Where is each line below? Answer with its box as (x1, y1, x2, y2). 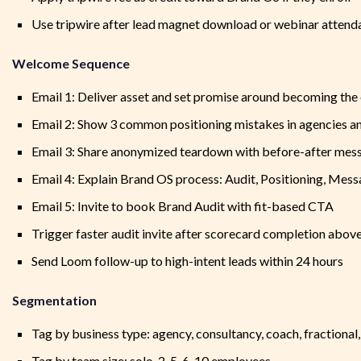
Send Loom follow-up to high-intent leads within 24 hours (31, 253, 343, 269)
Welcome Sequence (12, 56, 130, 72)
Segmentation (12, 293, 97, 309)
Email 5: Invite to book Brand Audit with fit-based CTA (31, 198, 334, 214)
